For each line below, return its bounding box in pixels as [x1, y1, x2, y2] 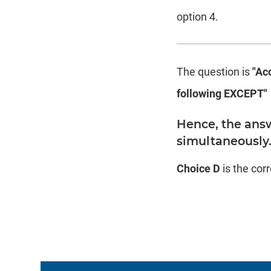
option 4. [177, 10, 219, 23]
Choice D [177, 162, 221, 175]
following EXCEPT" [177, 87, 268, 100]
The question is [177, 65, 253, 78]
